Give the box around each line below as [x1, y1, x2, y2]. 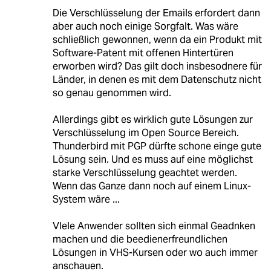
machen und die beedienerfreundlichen [52, 233, 227, 246]
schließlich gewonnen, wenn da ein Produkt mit [52, 33, 262, 47]
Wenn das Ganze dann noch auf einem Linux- [52, 180, 251, 193]
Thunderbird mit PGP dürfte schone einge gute [52, 140, 261, 153]
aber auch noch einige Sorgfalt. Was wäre [52, 20, 238, 33]
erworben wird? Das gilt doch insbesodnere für [52, 60, 262, 73]
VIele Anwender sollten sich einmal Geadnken [52, 220, 255, 233]
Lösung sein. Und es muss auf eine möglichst [52, 153, 253, 166]
